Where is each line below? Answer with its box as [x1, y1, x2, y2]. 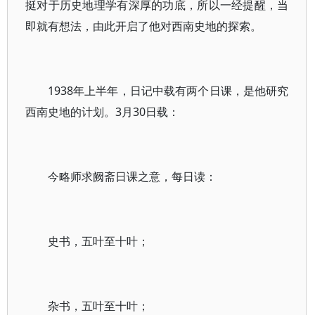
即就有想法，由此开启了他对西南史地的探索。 [25, 18, 262, 34]
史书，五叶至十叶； [48, 233, 149, 249]
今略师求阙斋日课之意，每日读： [48, 169, 217, 184]
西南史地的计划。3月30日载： [25, 104, 179, 120]
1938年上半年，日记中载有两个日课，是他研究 [48, 83, 289, 98]
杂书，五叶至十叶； [48, 298, 149, 314]
